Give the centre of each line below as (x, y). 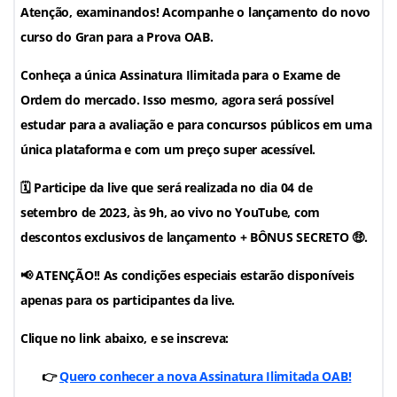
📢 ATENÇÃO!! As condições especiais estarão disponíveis (187, 276)
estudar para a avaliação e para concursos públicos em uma (196, 125)
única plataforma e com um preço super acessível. (168, 150)
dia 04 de (286, 188)
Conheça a (53, 75)
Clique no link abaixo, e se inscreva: (125, 339)
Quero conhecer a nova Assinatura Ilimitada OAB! (206, 377)
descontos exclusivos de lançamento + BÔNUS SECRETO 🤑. (194, 237)
